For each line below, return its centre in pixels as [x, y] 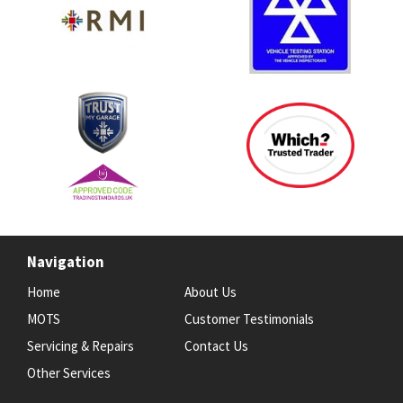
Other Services [69, 372]
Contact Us [216, 345]
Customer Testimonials [249, 318]
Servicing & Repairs [81, 345]
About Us [210, 291]
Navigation [66, 261]
